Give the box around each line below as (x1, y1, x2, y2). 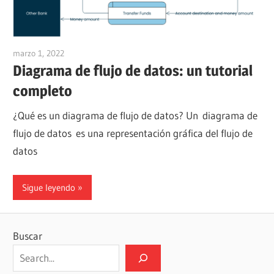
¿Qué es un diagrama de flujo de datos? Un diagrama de (13, 108, 258, 122)
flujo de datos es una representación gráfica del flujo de (13, 126, 253, 139)
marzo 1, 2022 (13, 48, 65, 59)
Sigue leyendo (22, 181, 76, 193)
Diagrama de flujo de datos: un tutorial (13, 62, 253, 80)
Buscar (13, 229, 43, 242)
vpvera (64, 48, 89, 59)
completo (13, 82, 73, 100)
